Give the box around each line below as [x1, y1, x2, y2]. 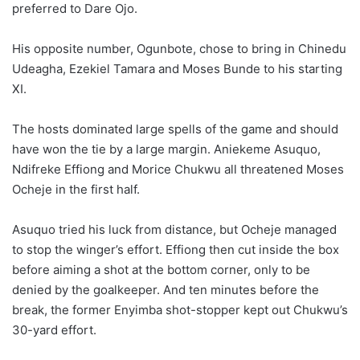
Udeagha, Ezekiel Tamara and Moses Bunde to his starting [12, 61, 342, 77]
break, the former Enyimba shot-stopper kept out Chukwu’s [12, 302, 348, 318]
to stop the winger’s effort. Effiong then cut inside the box [12, 242, 339, 258]
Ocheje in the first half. [12, 182, 140, 198]
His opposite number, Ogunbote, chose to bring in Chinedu [12, 41, 346, 57]
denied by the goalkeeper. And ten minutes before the [12, 282, 319, 298]
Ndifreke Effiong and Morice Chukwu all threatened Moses [12, 162, 344, 178]
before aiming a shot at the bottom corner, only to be [12, 262, 310, 278]
